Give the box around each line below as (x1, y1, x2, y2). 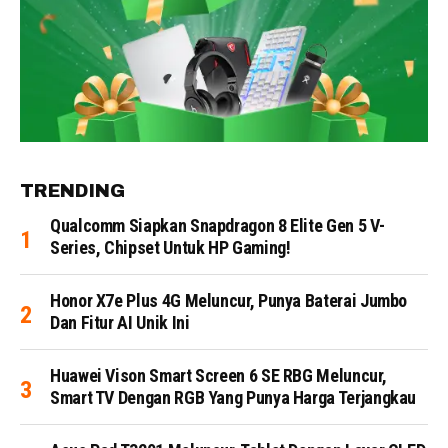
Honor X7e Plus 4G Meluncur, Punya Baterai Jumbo (50, 289, 408, 311)
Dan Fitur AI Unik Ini (50, 311, 190, 333)
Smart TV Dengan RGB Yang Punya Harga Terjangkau (50, 386, 417, 408)
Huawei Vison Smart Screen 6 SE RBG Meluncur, (50, 364, 387, 386)
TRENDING (20, 180, 125, 201)
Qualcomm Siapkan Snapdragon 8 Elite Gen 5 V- (50, 214, 385, 236)
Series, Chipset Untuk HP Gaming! (50, 236, 291, 258)
